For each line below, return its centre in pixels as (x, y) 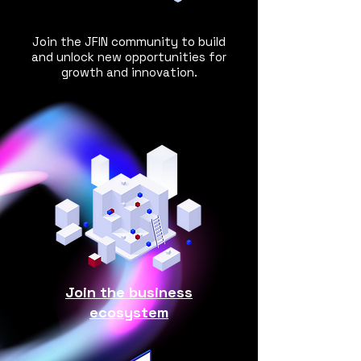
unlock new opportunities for (141, 57)
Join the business (129, 292)
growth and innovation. (129, 72)
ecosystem (129, 312)
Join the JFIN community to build (129, 41)
